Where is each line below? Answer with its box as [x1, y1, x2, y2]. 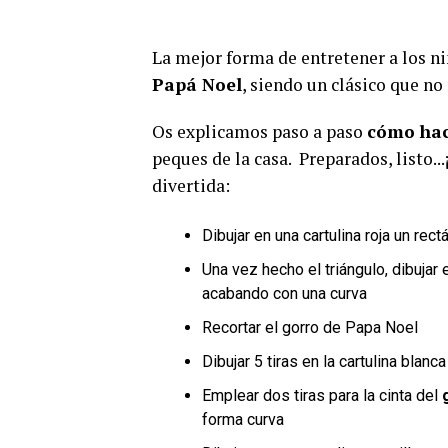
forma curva [202, 410, 284, 429]
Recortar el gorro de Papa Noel [202, 318, 418, 337]
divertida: [152, 174, 230, 197]
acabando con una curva [202, 284, 367, 303]
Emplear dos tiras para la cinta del [202, 386, 442, 405]
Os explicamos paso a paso [152, 120, 367, 143]
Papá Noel [152, 73, 242, 96]
